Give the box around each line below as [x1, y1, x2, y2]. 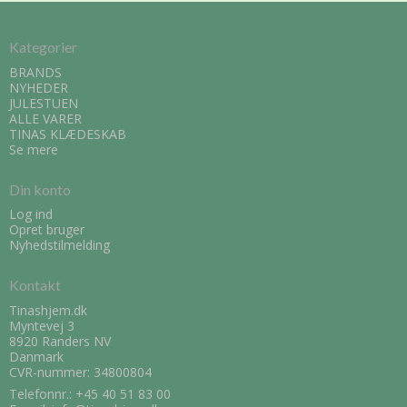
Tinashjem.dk [9, 301, 87, 319]
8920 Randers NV [9, 332, 111, 350]
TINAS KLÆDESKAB [9, 124, 126, 143]
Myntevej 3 [9, 316, 74, 334]
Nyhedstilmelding [9, 236, 110, 254]
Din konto [9, 180, 71, 198]
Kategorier [9, 38, 77, 56]
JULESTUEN [9, 94, 78, 112]
